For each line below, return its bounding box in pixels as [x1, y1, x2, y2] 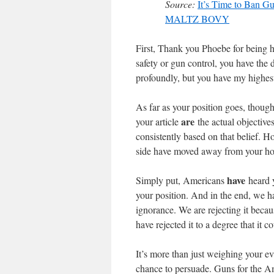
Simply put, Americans [136, 174, 227, 187]
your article [136, 115, 181, 128]
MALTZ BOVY [165, 12, 229, 26]
